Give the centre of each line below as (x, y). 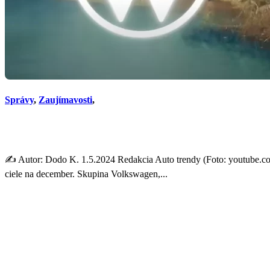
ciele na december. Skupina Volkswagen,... (86, 174)
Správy (19, 100)
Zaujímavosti (65, 100)
